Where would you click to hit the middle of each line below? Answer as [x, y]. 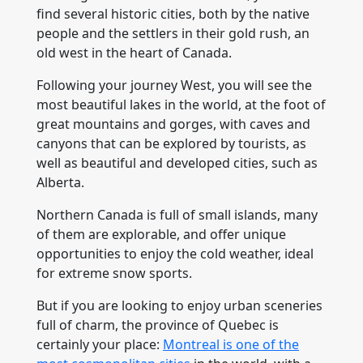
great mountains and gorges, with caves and [173, 124]
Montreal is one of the [231, 344]
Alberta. [60, 182]
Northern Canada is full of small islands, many [177, 215]
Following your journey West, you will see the [174, 85]
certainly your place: [100, 344]
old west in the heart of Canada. [134, 53]
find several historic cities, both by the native [173, 14]
